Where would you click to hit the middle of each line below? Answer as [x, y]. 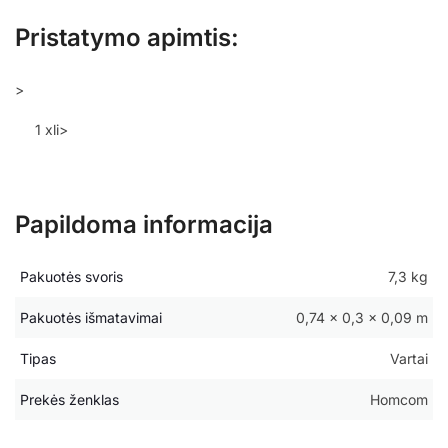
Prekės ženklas [69, 400]
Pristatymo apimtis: [127, 37]
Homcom [399, 400]
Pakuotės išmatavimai [91, 318]
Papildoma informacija [144, 225]
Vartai [409, 359]
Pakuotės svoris [71, 277]
